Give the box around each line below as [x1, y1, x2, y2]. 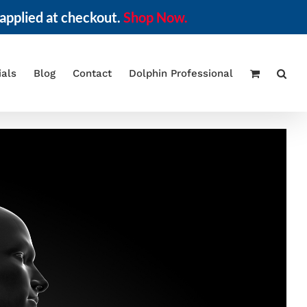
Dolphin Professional [129, 67, 233, 79]
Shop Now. [123, 9, 188, 25]
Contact [73, 67, 112, 79]
